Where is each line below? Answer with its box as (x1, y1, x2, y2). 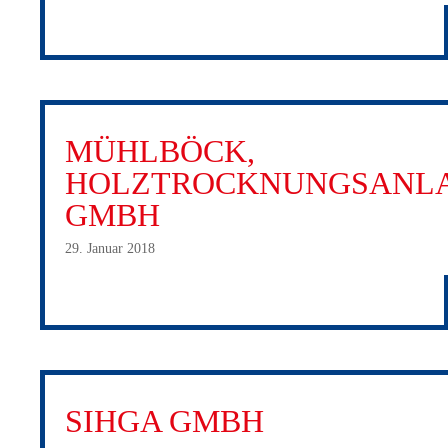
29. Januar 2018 (65, 240, 155, 256)
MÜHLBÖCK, (65, 133, 255, 169)
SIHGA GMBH (65, 403, 264, 439)
